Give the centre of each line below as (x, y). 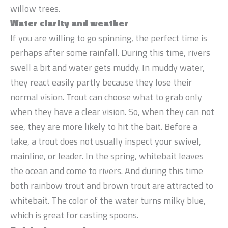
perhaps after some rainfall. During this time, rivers (110, 52)
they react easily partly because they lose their (101, 82)
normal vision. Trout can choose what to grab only (106, 97)
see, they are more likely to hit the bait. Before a (104, 126)
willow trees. (35, 8)
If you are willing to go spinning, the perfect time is (109, 38)
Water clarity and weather (69, 23)
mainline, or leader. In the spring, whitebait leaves (107, 156)
